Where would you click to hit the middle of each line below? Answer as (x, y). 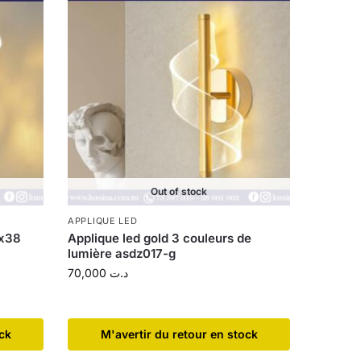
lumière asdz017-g (122, 254)
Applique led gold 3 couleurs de (160, 239)
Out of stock (179, 192)
